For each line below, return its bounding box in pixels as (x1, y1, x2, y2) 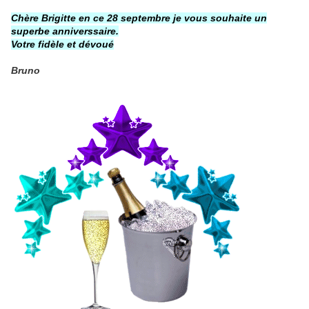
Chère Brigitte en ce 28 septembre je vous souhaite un (11, 12, 267, 24)
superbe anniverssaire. (11, 26, 119, 37)
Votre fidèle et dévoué (11, 39, 114, 50)
